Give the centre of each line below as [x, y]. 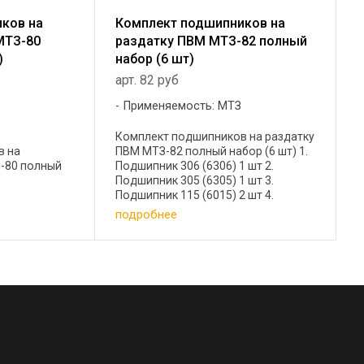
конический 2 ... [156, 224]
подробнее [146, 215]
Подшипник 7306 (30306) [182, 209]
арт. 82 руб [147, 80]
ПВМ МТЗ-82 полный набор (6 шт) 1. [211, 151]
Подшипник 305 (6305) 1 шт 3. [194, 180]
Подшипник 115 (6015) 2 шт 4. [194, 195]
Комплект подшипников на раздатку [214, 136]
